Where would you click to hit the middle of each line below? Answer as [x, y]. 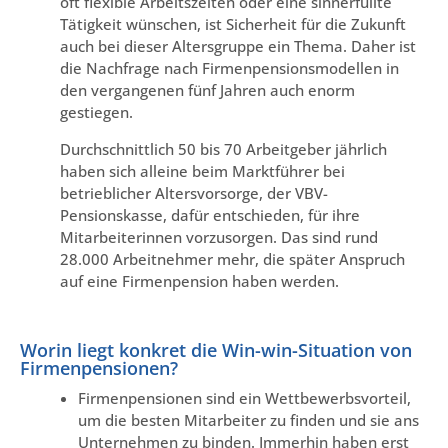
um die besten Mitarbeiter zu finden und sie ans [248, 420]
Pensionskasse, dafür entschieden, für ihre [210, 214]
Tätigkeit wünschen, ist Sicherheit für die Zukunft [233, 24]
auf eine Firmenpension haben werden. [199, 280]
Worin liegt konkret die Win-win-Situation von [216, 350]
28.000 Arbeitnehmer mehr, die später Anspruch [232, 258]
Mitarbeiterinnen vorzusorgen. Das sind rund [219, 236]
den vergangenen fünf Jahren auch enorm [207, 90]
